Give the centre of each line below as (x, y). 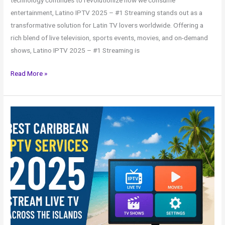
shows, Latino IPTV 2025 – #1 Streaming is (75, 50)
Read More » (29, 73)
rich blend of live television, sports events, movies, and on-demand (109, 38)
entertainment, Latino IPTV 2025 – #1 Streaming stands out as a (107, 13)
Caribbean (26, 124)
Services (23, 149)
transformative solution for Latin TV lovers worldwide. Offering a (107, 25)
